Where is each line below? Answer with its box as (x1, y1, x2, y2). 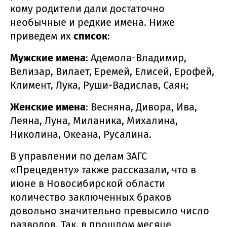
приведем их (10, 29, 73, 42)
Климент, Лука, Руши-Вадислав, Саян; (10, 79, 188, 91)
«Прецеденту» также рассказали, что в (10, 163, 196, 176)
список (73, 29, 107, 42)
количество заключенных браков (10, 191, 171, 203)
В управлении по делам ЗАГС (10, 149, 147, 162)
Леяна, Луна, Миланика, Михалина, (10, 114, 178, 127)
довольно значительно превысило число (10, 204, 209, 217)
